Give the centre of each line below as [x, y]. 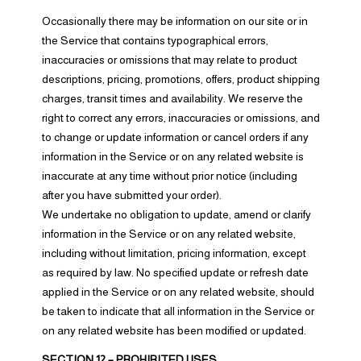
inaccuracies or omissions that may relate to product [169, 60]
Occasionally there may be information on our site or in [174, 21]
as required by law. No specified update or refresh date [175, 272]
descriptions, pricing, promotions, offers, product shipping [180, 79]
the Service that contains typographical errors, [155, 40]
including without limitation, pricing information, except [174, 253]
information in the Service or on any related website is [172, 156]
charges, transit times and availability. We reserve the [172, 98]
